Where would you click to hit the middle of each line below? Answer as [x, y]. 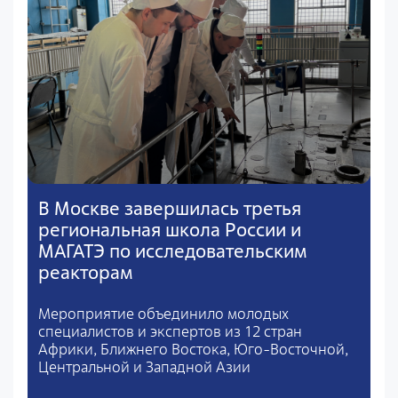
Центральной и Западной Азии [144, 367]
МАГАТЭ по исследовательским [173, 251]
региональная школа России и [170, 230]
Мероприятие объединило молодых [163, 314]
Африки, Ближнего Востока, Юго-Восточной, [193, 350]
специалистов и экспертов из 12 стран [170, 332]
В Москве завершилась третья [170, 209]
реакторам [86, 273]
